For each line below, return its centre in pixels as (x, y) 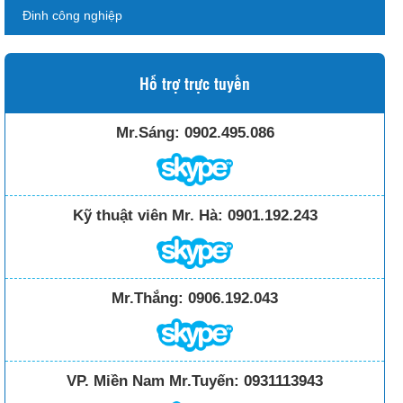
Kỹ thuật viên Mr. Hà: (148, 216)
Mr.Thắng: (148, 299)
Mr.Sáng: (148, 132)
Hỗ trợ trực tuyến (195, 82)
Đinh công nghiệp (72, 15)
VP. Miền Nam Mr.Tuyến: (153, 381)
